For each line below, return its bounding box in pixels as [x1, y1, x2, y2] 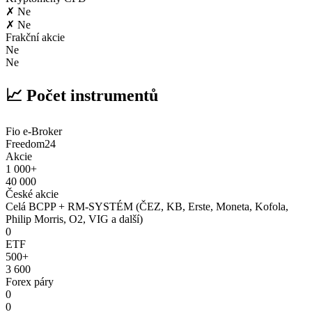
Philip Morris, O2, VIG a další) [6, 212, 143, 225]
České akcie [6, 187, 58, 200]
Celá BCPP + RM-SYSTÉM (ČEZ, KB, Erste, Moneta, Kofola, [6, 200, 288, 212]
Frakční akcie [6, 31, 65, 44]
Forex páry [6, 275, 54, 288]
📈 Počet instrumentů [6, 86, 158, 105]
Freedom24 [6, 137, 56, 150]
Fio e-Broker [6, 125, 62, 137]
